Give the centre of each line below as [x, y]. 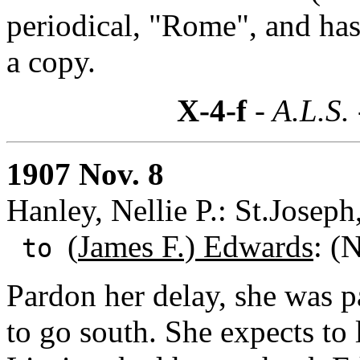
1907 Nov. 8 [85, 174]
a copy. [51, 61]
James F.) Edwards [196, 246]
